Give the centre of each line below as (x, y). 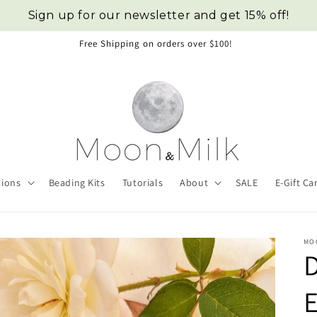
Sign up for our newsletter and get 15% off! (158, 15)
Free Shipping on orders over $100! (156, 44)
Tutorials (143, 183)
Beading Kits (77, 183)
